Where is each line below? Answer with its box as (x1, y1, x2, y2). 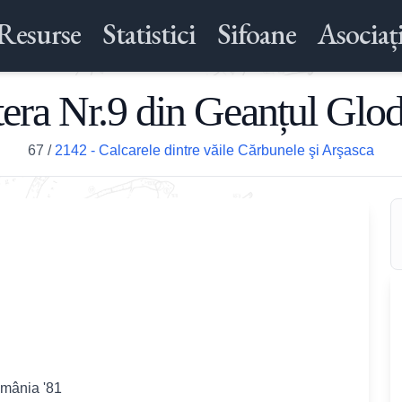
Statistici (101, 15, 196, 53)
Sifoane (216, 15, 296, 53)
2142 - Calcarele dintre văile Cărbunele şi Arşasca (55, 143, 374, 158)
